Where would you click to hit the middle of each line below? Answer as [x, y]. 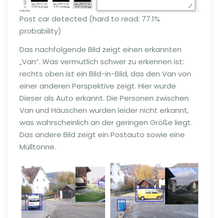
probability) [40, 31]
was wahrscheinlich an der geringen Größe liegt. [106, 123]
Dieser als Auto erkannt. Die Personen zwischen [104, 98]
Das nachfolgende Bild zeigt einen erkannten [100, 50]
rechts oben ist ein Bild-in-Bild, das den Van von [105, 74]
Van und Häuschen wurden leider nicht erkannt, [104, 110]
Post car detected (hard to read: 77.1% [90, 19]
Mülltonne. [38, 147]
